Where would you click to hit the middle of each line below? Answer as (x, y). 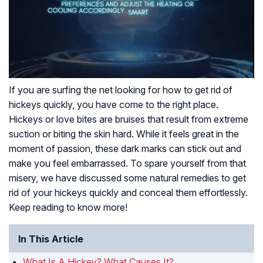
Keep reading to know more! (68, 208)
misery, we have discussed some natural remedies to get (127, 178)
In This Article (51, 239)
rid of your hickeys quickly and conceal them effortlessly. (128, 193)
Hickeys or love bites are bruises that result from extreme (129, 119)
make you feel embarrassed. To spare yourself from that (127, 163)
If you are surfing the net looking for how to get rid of (121, 90)
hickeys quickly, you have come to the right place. (114, 105)
